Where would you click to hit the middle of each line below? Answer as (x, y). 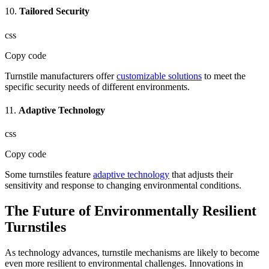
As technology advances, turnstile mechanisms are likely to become (132, 252)
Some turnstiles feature (49, 175)
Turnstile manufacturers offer (61, 76)
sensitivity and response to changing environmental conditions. (123, 186)
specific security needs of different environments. (97, 86)
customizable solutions (159, 76)
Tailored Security (54, 11)
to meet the (224, 76)
